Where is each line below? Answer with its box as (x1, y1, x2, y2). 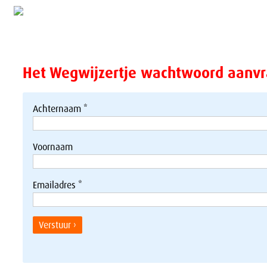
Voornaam (32, 140, 73, 153)
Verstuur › (38, 218, 76, 231)
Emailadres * (32, 178, 82, 191)
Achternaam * (32, 102, 88, 115)
